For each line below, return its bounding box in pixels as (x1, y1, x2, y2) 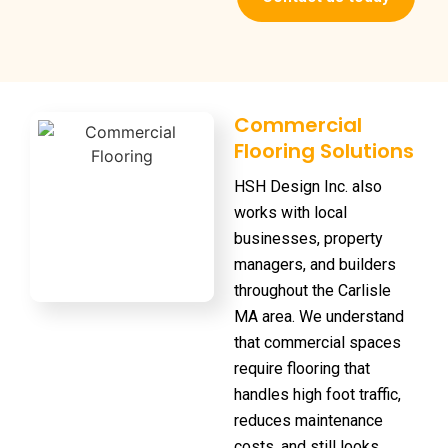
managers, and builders (234, 254, 396, 274)
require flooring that (234, 358, 370, 378)
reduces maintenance (234, 410, 383, 430)
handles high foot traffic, (234, 384, 401, 404)
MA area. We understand (234, 306, 404, 326)
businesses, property (234, 228, 383, 248)
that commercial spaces (234, 332, 401, 352)
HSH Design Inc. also (234, 176, 382, 196)
